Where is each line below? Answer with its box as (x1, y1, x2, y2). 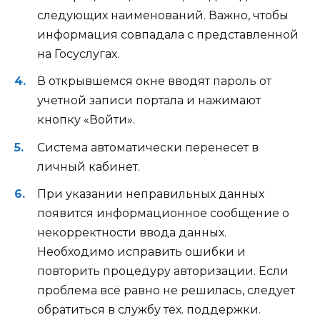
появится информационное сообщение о (37, 206, 289, 220)
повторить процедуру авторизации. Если (37, 264, 289, 278)
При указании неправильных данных (37, 186, 264, 201)
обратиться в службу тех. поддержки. (37, 302, 261, 316)
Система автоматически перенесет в (37, 140, 259, 154)
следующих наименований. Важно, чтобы (37, 9, 289, 23)
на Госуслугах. (37, 47, 119, 61)
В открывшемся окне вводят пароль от (37, 74, 271, 89)
